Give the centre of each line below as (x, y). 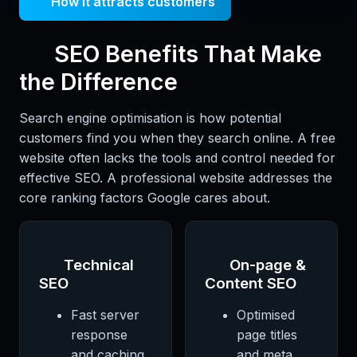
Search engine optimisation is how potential (150, 118)
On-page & (268, 265)
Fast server (105, 314)
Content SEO (251, 283)
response (99, 334)
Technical (99, 265)
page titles (267, 334)
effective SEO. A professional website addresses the (176, 178)
